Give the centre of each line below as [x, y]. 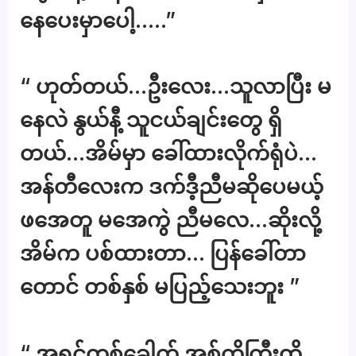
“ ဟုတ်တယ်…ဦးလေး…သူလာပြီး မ [176, 87]
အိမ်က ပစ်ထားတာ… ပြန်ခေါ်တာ [163, 253]
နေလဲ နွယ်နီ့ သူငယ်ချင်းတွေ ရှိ [151, 120]
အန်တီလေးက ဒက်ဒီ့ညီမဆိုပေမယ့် [172, 187]
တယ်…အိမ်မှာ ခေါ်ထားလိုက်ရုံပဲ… [168, 153]
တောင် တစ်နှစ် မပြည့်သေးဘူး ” [160, 287]
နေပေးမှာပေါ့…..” [98, 20]
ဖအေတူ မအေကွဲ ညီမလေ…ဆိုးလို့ [171, 220]
